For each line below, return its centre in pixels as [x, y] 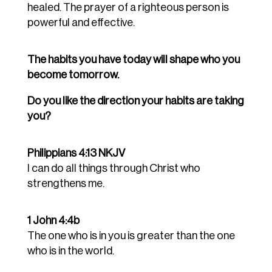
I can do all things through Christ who [114, 168]
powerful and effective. [81, 23]
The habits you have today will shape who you [133, 60]
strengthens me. [66, 184]
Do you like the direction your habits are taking [135, 101]
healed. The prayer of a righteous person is [128, 8]
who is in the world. [70, 251]
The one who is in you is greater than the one [131, 236]
